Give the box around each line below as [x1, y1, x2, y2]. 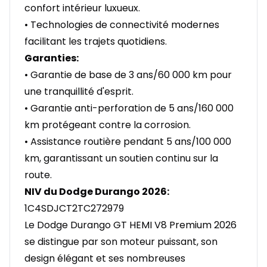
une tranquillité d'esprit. [24, 85, 133, 99]
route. [24, 168, 52, 182]
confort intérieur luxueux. [24, 1, 140, 15]
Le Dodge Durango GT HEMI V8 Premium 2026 [24, 218, 237, 232]
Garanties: [24, 51, 79, 66]
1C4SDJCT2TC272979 [24, 201, 124, 216]
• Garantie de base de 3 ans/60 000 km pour [24, 68, 232, 82]
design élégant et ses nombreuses [24, 252, 185, 266]
